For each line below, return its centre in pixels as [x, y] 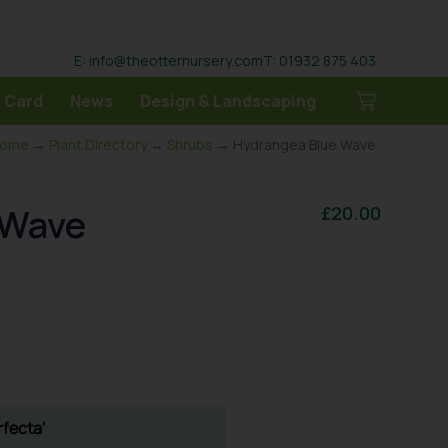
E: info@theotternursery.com [168, 60]
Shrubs [190, 144]
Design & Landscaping [228, 101]
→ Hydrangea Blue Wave [294, 144]
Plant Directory [98, 144]
